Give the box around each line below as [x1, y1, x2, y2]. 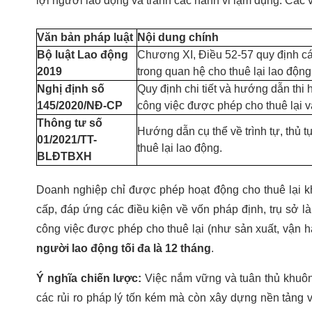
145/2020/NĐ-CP [37, 99, 123, 111]
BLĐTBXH [37, 150, 92, 162]
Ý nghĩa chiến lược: [36, 272, 142, 284]
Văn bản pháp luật [37, 31, 133, 43]
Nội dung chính [137, 31, 219, 43]
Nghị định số [37, 82, 104, 95]
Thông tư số [37, 116, 102, 129]
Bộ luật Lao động [37, 48, 128, 61]
